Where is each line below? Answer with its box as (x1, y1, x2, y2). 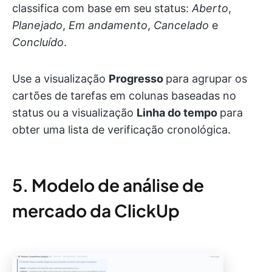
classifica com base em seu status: (12, 2, 192, 15)
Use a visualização (12, 72, 109, 86)
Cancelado (154, 19, 209, 32)
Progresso (109, 72, 166, 86)
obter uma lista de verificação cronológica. (12, 123, 231, 137)
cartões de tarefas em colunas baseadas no (12, 89, 236, 103)
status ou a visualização (12, 106, 137, 120)
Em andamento (69, 19, 148, 32)
